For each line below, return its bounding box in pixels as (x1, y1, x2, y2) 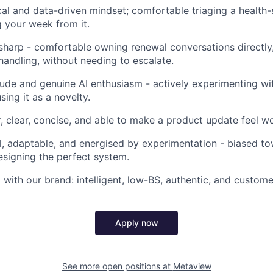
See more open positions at (62, 260, 173, 271)
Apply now (115, 217, 158, 228)
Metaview (172, 260, 211, 271)
